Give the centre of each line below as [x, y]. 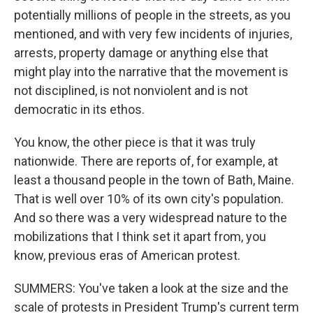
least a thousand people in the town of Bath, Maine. [154, 180]
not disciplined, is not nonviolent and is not [131, 90]
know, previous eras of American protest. [127, 255]
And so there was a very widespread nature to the [151, 218]
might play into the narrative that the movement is [151, 72]
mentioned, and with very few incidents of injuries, [153, 34]
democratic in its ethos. [79, 109]
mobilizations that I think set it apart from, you [140, 236]
